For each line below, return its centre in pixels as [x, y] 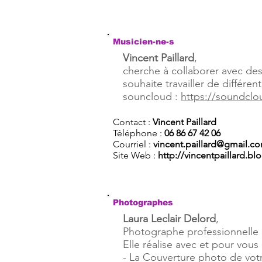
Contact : [133, 122]
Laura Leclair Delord [169, 219]
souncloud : [152, 96]
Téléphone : [139, 133]
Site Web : [135, 155]
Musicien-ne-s [144, 42]
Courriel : [133, 144]
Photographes [143, 202]
